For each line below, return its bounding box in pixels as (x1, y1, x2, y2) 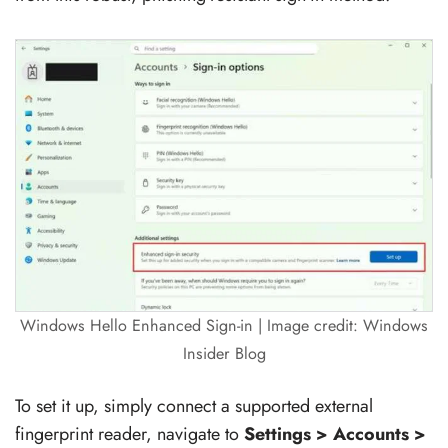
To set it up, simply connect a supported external (15, 392, 373, 419)
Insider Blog (182, 341, 266, 365)
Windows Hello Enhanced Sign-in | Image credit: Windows (20, 313, 428, 337)
